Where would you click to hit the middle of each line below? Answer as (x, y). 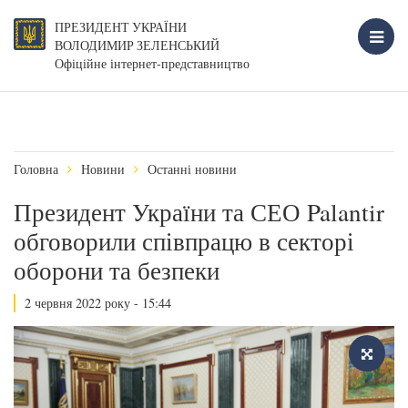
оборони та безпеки (117, 270)
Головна (36, 169)
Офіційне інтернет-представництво (152, 63)
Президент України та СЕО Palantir (199, 212)
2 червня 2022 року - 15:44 (98, 303)
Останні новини (192, 169)
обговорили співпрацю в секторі (184, 241)
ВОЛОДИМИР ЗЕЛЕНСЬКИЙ (137, 46)
